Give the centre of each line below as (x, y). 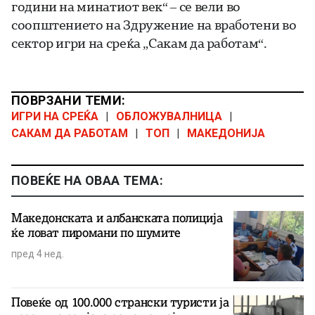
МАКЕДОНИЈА (226, 134)
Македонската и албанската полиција (117, 218)
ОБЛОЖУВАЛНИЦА (169, 117)
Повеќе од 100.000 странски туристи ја (120, 303)
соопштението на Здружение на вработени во (154, 25)
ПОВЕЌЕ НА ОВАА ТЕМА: (87, 181)
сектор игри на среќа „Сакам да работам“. (139, 43)
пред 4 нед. (38, 254)
